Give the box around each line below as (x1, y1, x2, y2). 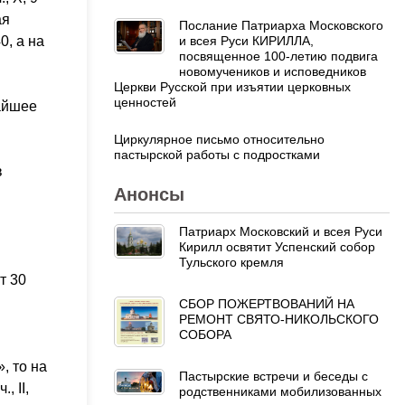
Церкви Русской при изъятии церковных (114, 79, 351, 94)
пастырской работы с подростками (114, 146, 320, 162)
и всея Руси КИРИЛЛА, (179, 33, 314, 48)
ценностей (114, 94, 176, 109)
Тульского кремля (179, 254, 284, 269)
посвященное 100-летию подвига (179, 48, 378, 63)
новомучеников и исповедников (179, 63, 366, 79)
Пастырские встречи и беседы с (179, 368, 368, 383)
